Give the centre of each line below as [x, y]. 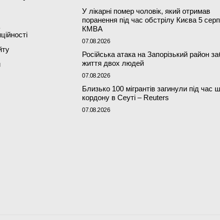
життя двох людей [113, 63]
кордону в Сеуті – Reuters [126, 98]
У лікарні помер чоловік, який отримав [146, 11]
